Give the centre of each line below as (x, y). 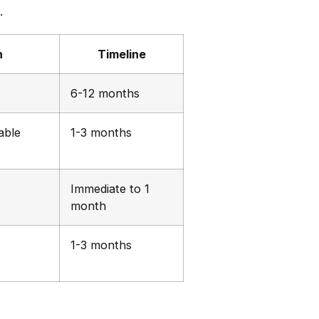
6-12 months (105, 94)
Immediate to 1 (110, 189)
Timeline (121, 54)
